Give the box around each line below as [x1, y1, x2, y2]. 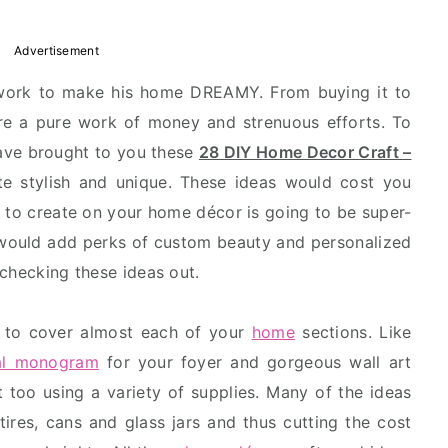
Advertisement [14, 43, 99, 58]
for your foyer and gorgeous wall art [98, 352, 412, 372]
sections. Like [294, 322, 412, 342]
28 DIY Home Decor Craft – [198, 142, 412, 162]
